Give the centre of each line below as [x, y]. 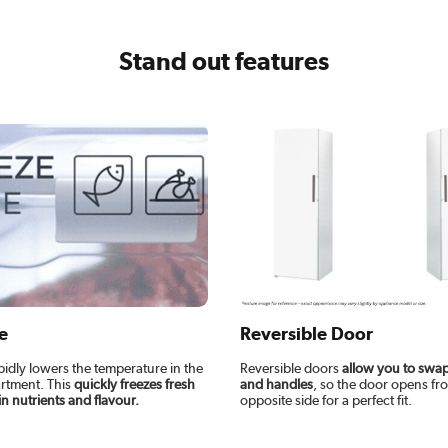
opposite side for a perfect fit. [325, 399]
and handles [276, 383]
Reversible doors [290, 367]
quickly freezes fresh [134, 383]
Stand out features [224, 61]
